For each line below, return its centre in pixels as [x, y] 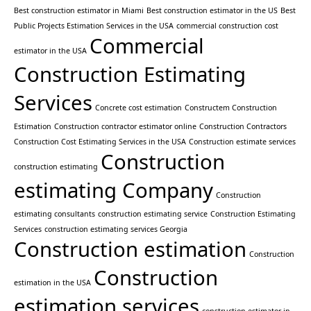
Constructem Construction [231, 108]
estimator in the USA [50, 51]
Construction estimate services [242, 142]
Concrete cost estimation [138, 108]
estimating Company [114, 191]
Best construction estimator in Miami [79, 11]
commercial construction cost [227, 26]
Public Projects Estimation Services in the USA [94, 26]
